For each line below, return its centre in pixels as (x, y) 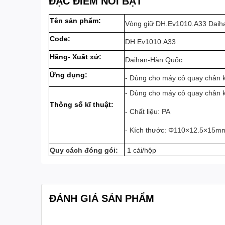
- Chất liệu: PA (148, 111)
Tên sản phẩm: (75, 21)
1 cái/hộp (141, 150)
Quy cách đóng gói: (84, 150)
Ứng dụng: (70, 75)
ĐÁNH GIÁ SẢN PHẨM (102, 198)
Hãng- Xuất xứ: (76, 57)
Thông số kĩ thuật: (82, 104)
